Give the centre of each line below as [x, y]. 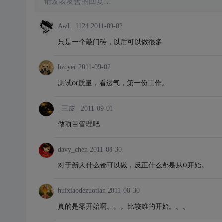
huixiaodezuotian [82, 191]
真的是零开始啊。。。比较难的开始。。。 [124, 206]
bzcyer [67, 67]
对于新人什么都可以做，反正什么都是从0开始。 [133, 165]
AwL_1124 [73, 26]
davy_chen [73, 149]
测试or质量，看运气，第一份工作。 [113, 83]
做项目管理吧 [79, 124]
